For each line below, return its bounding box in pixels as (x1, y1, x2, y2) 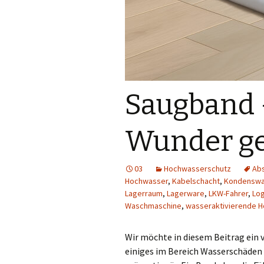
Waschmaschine (125, 200, 181, 211)
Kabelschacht (172, 176, 220, 186)
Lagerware (167, 188, 204, 199)
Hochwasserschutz (164, 163, 231, 174)
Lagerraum (125, 188, 163, 199)
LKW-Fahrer (209, 188, 248, 199)
